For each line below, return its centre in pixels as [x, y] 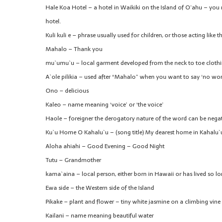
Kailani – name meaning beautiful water [100, 216]
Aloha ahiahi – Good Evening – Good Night [105, 146]
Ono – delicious [67, 91]
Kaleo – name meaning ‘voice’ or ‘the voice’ [105, 105]
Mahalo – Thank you [74, 49]
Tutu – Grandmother [73, 160]
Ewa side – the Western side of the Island [100, 188]
